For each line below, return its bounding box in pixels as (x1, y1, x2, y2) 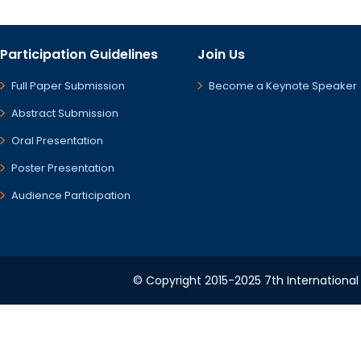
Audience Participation (11, 188, 131, 203)
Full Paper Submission (11, 78, 125, 93)
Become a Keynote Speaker (209, 78, 357, 93)
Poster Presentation (11, 160, 114, 176)
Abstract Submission (11, 106, 118, 121)
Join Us (197, 45, 245, 64)
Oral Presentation (11, 133, 103, 148)
